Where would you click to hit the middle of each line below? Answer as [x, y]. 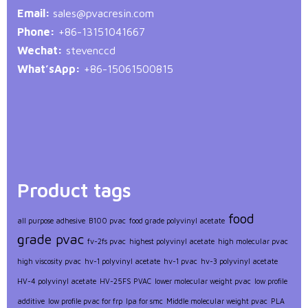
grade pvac [51, 240]
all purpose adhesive [51, 221]
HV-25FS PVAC [125, 282]
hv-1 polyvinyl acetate [122, 262]
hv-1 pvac [180, 262]
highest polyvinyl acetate [172, 242]
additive [31, 301]
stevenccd [91, 51]
